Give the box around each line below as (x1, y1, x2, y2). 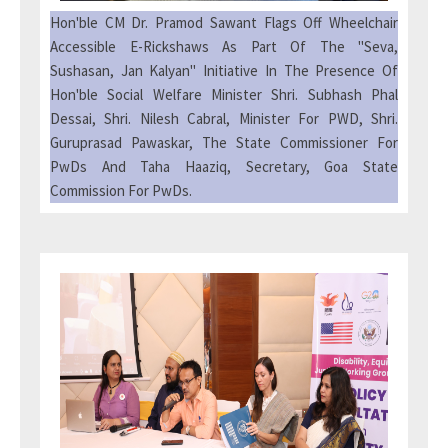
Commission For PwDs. (50, 181, 192, 200)
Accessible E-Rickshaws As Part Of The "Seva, (50, 37, 398, 56)
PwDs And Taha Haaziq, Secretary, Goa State (50, 157, 398, 176)
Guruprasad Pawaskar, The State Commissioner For (50, 133, 398, 152)
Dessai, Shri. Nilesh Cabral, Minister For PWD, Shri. (50, 109, 398, 128)
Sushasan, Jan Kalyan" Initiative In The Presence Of (50, 61, 398, 80)
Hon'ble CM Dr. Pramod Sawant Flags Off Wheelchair (50, 13, 398, 32)
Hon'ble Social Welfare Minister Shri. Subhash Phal (50, 85, 398, 104)
